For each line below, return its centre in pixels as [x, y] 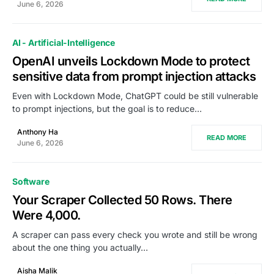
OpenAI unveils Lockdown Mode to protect [131, 61]
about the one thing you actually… [80, 247]
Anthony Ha [38, 132]
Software [31, 181]
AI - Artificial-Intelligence [64, 43]
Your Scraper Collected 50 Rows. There [122, 200]
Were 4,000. [46, 215]
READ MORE [227, 138]
